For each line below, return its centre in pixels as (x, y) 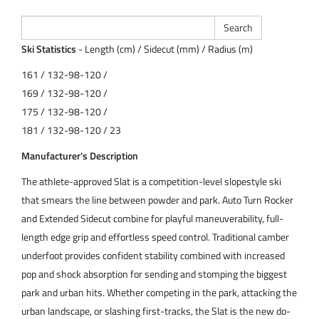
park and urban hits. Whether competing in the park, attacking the (159, 292)
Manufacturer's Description (80, 155)
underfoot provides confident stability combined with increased (153, 255)
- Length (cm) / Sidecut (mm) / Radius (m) (164, 48)
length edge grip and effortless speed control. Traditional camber (155, 236)
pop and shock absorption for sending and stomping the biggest (154, 273)
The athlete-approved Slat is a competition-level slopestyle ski (151, 181)
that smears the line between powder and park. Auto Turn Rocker (157, 199)
